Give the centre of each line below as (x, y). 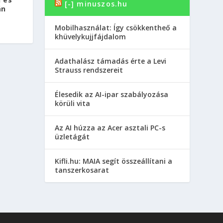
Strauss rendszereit (89, 70)
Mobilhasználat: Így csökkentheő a (116, 28)
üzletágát (72, 137)
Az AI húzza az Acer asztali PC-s (110, 128)
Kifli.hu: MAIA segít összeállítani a (114, 161)
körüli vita (73, 104)
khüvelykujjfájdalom (91, 37)
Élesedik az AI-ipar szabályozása (112, 95)
